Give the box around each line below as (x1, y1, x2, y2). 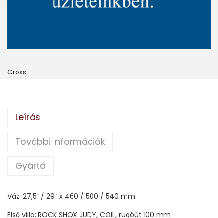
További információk (15, 135, 105, 147)
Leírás (15, 110, 40, 123)
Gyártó (15, 159, 46, 172)
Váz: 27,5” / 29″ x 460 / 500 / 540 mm (7, 191, 135, 201)
